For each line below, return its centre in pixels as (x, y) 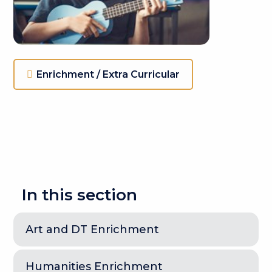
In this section (80, 195)
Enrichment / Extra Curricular (108, 74)
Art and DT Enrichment (93, 229)
